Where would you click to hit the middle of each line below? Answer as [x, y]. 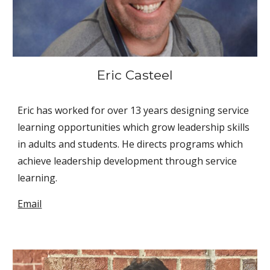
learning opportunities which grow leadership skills [134, 127]
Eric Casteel [135, 74]
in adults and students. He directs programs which [130, 144]
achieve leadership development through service [127, 161]
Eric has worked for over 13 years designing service [133, 110]
